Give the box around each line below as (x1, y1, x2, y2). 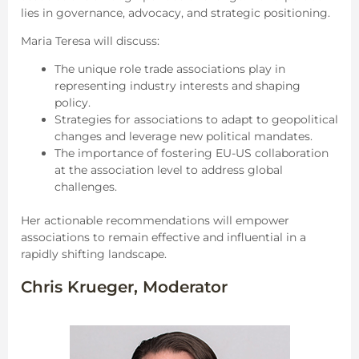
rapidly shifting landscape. (21, 246, 167, 261)
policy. (54, 95, 91, 110)
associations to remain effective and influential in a (21, 229, 306, 244)
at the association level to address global (54, 162, 283, 177)
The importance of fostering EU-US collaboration (54, 145, 329, 160)
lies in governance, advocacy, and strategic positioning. (21, 5, 330, 20)
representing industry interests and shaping (54, 78, 301, 93)
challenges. (54, 179, 117, 194)
